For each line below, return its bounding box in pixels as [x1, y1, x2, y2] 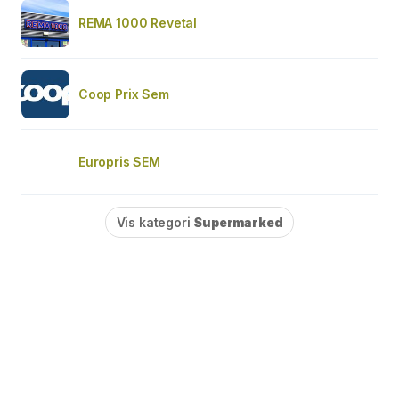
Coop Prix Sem [78, 85, 169, 102]
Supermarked [193, 214, 283, 230]
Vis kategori [116, 214, 194, 230]
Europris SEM [78, 153, 160, 169]
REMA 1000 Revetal [78, 14, 198, 30]
